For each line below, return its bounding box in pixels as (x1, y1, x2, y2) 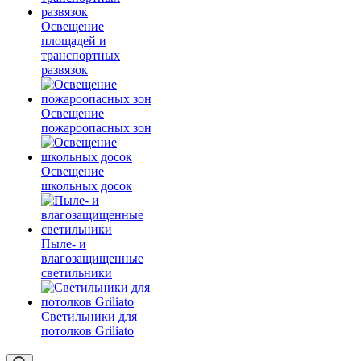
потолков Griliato (41, 324, 134, 338)
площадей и (41, 34, 106, 48)
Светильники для (41, 309, 137, 323)
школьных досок (41, 179, 132, 193)
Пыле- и (41, 237, 86, 251)
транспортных (41, 48, 120, 62)
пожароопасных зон (41, 121, 151, 135)
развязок (41, 63, 88, 77)
